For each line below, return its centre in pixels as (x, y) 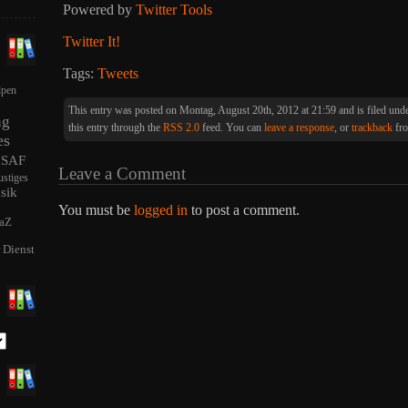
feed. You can (232, 127)
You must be (96, 209)
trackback (372, 127)
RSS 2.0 (181, 127)
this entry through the (116, 127)
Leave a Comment (122, 173)
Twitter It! (92, 41)
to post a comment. (244, 209)
